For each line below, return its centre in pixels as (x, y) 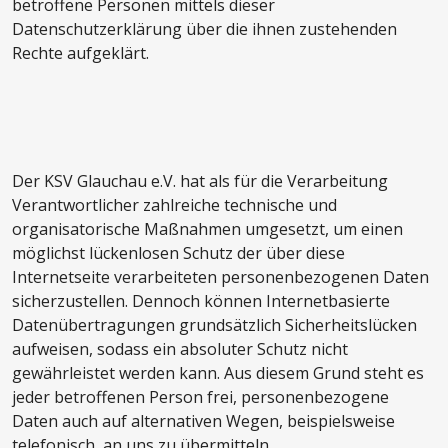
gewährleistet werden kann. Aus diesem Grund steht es (218, 373)
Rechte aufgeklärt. (80, 53)
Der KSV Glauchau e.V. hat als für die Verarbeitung (200, 181)
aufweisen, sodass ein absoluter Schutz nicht (180, 349)
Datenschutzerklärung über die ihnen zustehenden (204, 29)
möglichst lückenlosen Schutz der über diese (178, 253)
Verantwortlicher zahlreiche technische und (174, 205)
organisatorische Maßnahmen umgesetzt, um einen (207, 229)
